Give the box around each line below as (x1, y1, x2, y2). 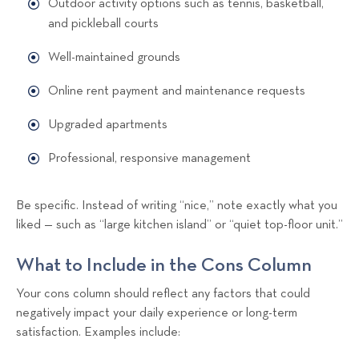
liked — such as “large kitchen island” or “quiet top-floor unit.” (16, 218, 343, 232)
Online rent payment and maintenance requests (48, 84, 305, 98)
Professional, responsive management (48, 151, 251, 165)
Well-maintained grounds (48, 50, 180, 64)
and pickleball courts (48, 17, 159, 30)
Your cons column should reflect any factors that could (16, 287, 310, 301)
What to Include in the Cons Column (16, 255, 312, 275)
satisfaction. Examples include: (16, 325, 180, 339)
